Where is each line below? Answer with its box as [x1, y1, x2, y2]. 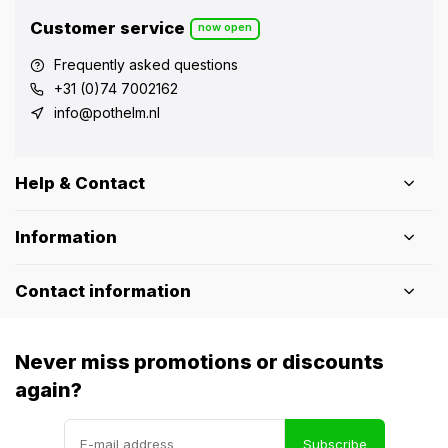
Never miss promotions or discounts [15, 350, 384, 374]
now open [198, 19, 252, 34]
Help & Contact [15, 173, 145, 193]
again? [15, 378, 82, 402]
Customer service [30, 18, 185, 38]
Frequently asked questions [54, 56, 238, 73]
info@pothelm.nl [54, 104, 160, 121]
